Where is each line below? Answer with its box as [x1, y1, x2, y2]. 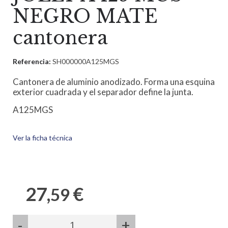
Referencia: [13, 57, 52, 66]
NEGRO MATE [13, 5, 158, 28]
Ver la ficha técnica [13, 133, 72, 142]
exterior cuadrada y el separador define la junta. [13, 87, 193, 98]
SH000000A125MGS [52, 57, 119, 66]
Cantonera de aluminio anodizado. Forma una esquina [13, 76, 215, 88]
